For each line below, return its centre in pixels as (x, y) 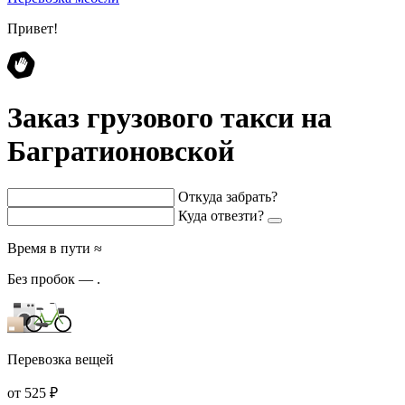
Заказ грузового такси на (170, 118)
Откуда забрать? (228, 196)
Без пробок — (52, 278)
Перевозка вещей (61, 359)
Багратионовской (121, 151)
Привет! (33, 28)
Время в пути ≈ (55, 248)
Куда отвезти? (221, 215)
